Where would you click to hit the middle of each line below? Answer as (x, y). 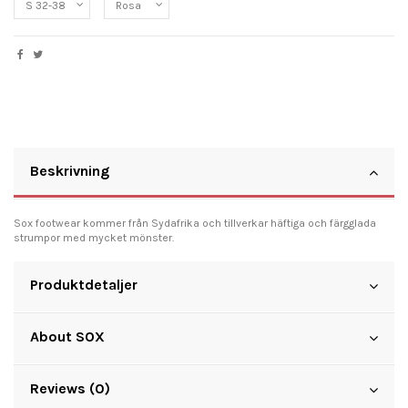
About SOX (67, 336)
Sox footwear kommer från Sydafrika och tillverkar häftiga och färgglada (195, 223)
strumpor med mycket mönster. (94, 237)
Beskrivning (70, 170)
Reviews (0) (70, 388)
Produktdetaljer (84, 284)
